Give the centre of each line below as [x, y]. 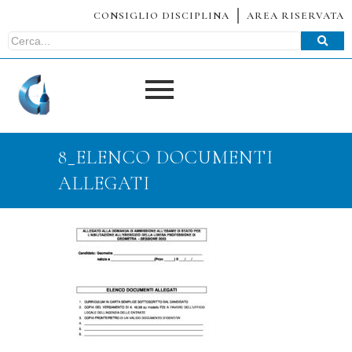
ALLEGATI [104, 184]
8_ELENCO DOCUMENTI [166, 158]
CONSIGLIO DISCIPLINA [161, 16]
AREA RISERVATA [295, 16]
